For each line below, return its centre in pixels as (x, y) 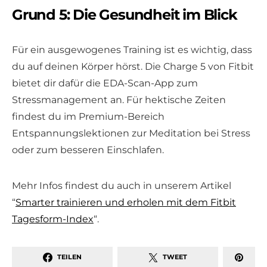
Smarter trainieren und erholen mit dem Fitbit (126, 202)
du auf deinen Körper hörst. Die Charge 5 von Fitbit (133, 66)
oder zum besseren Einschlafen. (88, 150)
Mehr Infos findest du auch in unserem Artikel (122, 185)
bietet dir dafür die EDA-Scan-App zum (105, 83)
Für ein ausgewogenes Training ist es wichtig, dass (132, 49)
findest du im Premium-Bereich (88, 116)
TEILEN (69, 257)
